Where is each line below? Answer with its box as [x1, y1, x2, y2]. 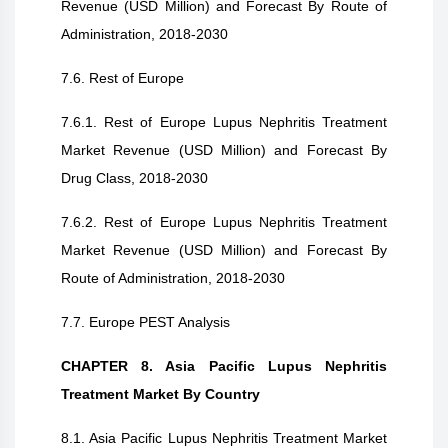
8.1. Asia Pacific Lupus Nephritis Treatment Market [61, 430, 387, 446]
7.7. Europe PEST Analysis [61, 314, 230, 330]
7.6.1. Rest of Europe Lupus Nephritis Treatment [61, 114, 387, 130]
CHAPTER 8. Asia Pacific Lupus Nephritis [61, 358, 387, 374]
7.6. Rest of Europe [61, 70, 184, 86]
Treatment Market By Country [61, 386, 260, 402]
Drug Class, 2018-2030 [61, 170, 208, 186]
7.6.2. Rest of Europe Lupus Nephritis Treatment [61, 214, 387, 230]
